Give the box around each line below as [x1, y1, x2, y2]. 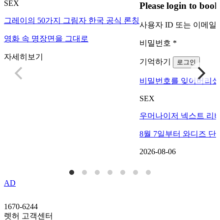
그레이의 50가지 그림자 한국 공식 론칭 [4, 16, 139, 25]
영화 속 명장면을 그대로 [4, 34, 88, 43]
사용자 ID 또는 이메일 [139, 21, 219, 29]
